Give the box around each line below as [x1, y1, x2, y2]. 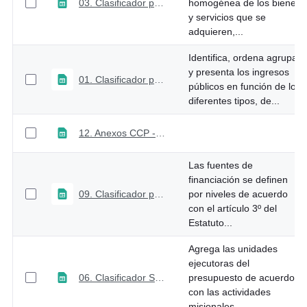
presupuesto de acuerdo [188, 272, 295, 284]
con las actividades [188, 286, 271, 298]
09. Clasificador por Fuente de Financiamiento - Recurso [153, 188, 164, 199]
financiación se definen [188, 174, 288, 186]
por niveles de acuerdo [188, 188, 288, 200]
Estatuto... [188, 217, 232, 229]
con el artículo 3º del [188, 203, 277, 214]
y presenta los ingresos [188, 66, 289, 78]
